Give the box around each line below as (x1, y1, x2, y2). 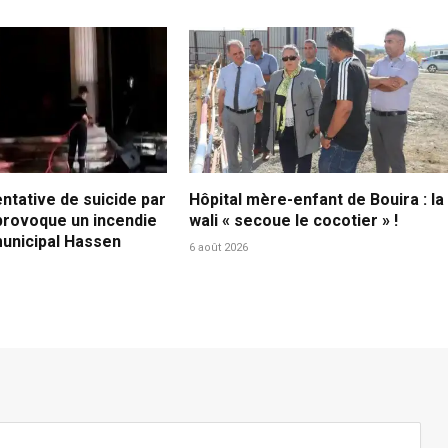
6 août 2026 (188, 241, 248, 255)
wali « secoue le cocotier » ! (188, 211, 398, 231)
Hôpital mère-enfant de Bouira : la (188, 190, 444, 210)
